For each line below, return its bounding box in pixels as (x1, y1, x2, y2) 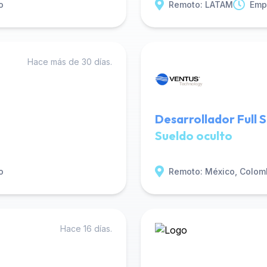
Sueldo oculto (155, 128, 232, 143)
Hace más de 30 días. (27, 57, 112, 67)
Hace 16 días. (60, 223, 112, 234)
